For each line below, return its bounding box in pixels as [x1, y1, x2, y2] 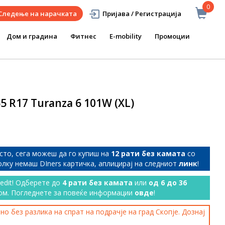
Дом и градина [7, 32, 57, 41]
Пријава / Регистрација [102, 9, 181, 18]
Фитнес [70, 32, 96, 41]
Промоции [155, 32, 190, 41]
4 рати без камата [62, 178, 133, 187]
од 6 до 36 [149, 178, 187, 187]
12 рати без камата [111, 149, 185, 158]
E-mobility [109, 32, 142, 41]
